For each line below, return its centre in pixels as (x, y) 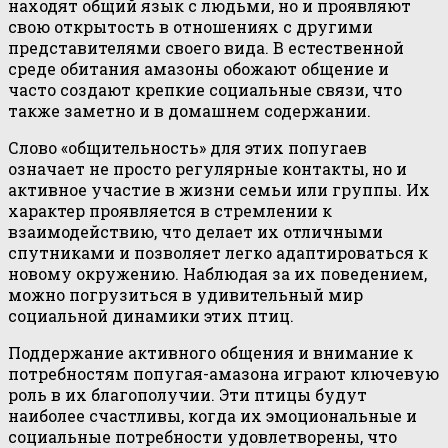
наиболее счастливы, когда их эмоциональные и (212, 415)
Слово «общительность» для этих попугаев (187, 147)
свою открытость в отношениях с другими (190, 26)
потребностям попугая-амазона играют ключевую (223, 373)
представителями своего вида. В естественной (206, 47)
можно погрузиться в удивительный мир (185, 294)
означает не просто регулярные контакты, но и (207, 168)
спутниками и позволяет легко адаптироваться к (218, 252)
